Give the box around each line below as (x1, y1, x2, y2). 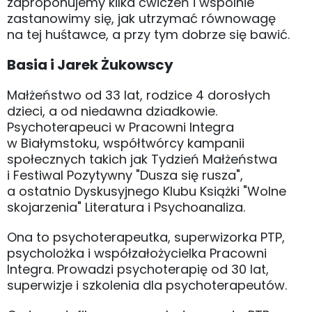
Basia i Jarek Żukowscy (7, 55, 173, 75)
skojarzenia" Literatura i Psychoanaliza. (7, 198, 245, 217)
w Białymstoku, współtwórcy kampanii (7, 134, 244, 153)
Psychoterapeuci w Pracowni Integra (7, 118, 234, 136)
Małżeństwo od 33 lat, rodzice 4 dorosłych (7, 86, 270, 104)
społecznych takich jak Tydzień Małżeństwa (7, 150, 277, 169)
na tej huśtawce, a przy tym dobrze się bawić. (7, 26, 290, 44)
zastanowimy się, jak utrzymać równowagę (7, 10, 276, 28)
